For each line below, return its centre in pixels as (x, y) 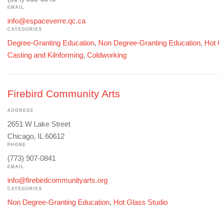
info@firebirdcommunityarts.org (57, 180)
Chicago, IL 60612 (36, 136)
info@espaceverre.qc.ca (46, 21)
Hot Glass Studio (141, 202)
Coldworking (107, 55)
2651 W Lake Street (39, 124)
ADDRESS (20, 111)
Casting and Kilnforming (45, 55)
